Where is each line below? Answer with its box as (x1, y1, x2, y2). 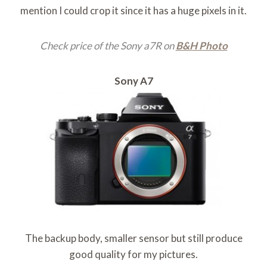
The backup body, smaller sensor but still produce (24, 232, 243, 245)
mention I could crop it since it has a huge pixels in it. (20, 4, 247, 17)
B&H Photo (175, 39, 228, 52)
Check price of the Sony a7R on (39, 39, 176, 52)
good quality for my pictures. (69, 248, 198, 261)
